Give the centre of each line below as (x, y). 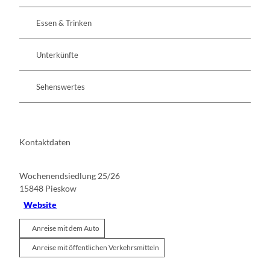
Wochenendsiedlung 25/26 (70, 176)
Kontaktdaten (45, 142)
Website (40, 204)
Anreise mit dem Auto (66, 228)
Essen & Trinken (64, 23)
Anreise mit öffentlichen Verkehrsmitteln (96, 248)
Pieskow (61, 189)
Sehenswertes (61, 86)
